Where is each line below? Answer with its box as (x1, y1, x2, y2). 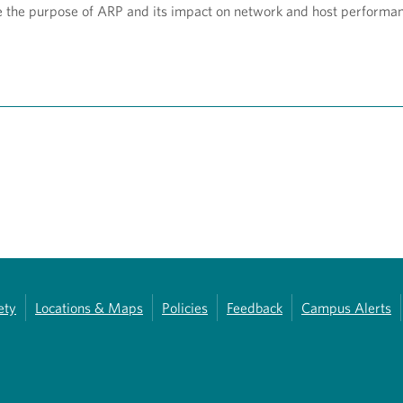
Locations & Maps (35, 300, 143, 317)
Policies (162, 300, 208, 317)
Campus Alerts (301, 300, 391, 317)
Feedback (227, 300, 282, 317)
